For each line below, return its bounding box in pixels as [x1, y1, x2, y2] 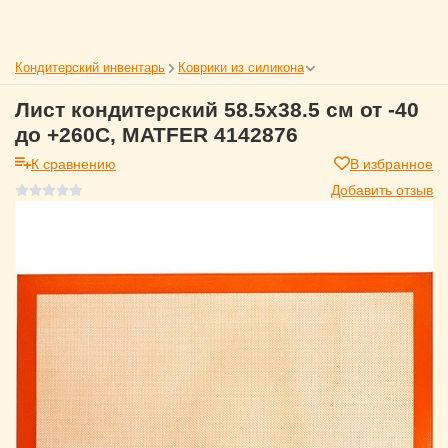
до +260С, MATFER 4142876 [15, 123, 298, 146]
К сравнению [31, 153, 116, 173]
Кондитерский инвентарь [15, 57, 165, 76]
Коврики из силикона [178, 57, 304, 76]
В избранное [350, 153, 433, 173]
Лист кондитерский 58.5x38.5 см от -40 [15, 98, 419, 121]
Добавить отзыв [331, 179, 433, 199]
